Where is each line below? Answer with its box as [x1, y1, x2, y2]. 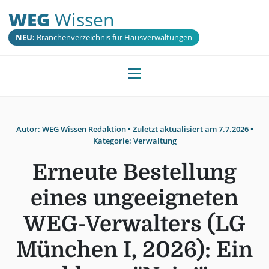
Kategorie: [92, 135, 133, 147]
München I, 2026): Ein [16, 237, 253, 262]
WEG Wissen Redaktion [41, 124, 126, 135]
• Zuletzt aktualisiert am [125, 124, 217, 135]
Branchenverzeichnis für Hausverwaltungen [34, 32, 192, 43]
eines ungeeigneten [31, 186, 238, 211]
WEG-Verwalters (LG [23, 211, 246, 237]
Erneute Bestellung [32, 160, 237, 185]
